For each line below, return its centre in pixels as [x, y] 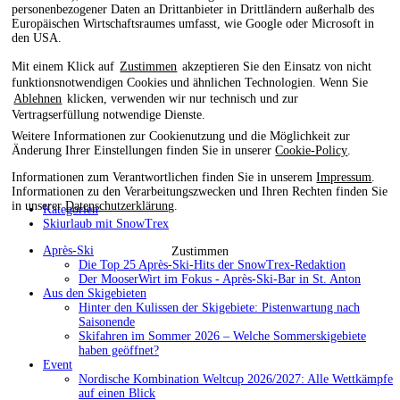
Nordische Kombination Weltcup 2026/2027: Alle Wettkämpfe [236, 379]
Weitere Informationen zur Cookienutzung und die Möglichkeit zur [181, 136]
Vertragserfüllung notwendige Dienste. [109, 114]
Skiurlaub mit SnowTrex [106, 224]
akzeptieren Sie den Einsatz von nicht [275, 66]
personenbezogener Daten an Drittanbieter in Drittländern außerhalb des [193, 9]
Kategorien [71, 209]
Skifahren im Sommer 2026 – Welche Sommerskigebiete [222, 336]
